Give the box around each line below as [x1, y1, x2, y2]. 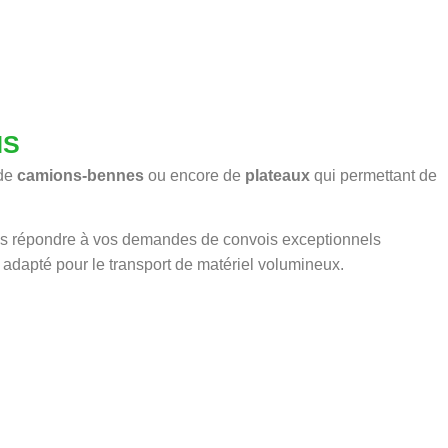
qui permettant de [310, 166, 437, 184]
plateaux [245, 166, 310, 184]
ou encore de [144, 166, 245, 184]
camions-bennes [17, 166, 144, 184]
